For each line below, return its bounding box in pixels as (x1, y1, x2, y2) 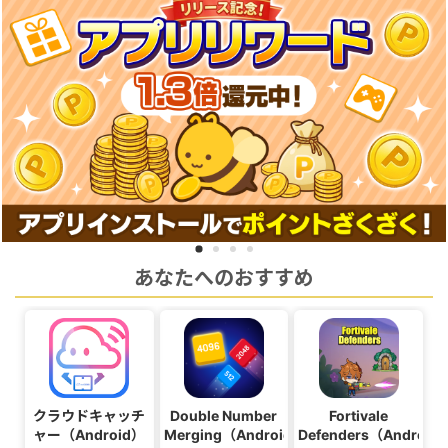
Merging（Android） (163, 425, 306, 443)
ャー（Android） (33, 425, 146, 443)
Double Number (170, 406, 278, 424)
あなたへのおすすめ (134, 265, 314, 290)
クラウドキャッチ (33, 406, 146, 424)
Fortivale (329, 406, 389, 424)
